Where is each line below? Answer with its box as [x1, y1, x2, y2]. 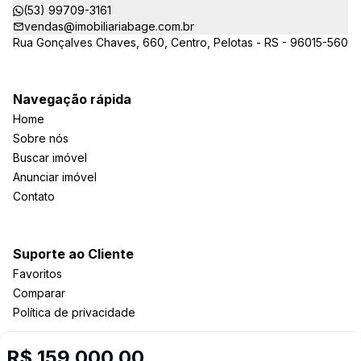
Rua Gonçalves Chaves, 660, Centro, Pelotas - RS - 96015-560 [13, 35, 348, 49]
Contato [13, 189, 55, 203]
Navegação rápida [13, 91, 131, 107]
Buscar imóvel [13, 151, 87, 164]
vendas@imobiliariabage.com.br [24, 19, 194, 33]
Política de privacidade [13, 305, 135, 319]
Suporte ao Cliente [13, 246, 134, 262]
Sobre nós [13, 131, 68, 145]
